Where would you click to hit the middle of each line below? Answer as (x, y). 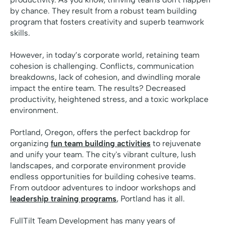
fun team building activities (101, 144)
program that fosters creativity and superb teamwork (107, 22)
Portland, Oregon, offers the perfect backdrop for (100, 133)
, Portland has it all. (151, 199)
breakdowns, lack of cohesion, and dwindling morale (105, 77)
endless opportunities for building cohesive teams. (103, 177)
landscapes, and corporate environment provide (98, 166)
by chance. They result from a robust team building (103, 11)
